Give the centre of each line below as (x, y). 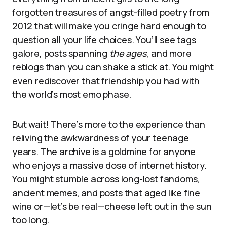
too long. (31, 220)
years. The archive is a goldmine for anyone (104, 152)
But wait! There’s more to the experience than (109, 124)
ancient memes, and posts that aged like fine (106, 193)
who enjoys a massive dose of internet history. (109, 165)
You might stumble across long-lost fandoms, (106, 179)
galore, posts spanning (61, 53)
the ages (128, 53)
